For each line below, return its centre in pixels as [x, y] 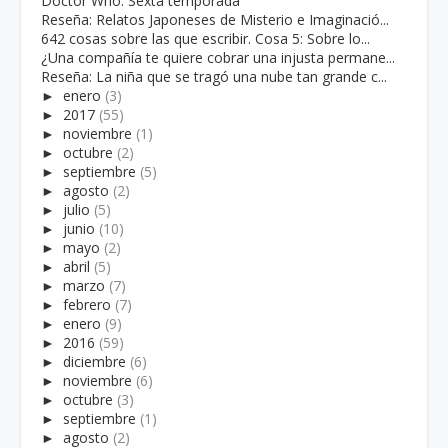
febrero [87, 304]
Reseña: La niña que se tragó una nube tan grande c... [214, 76]
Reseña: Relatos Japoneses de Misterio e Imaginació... [215, 19]
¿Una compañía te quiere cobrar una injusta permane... [218, 57]
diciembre [94, 361]
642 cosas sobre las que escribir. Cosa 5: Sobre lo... [205, 38]
